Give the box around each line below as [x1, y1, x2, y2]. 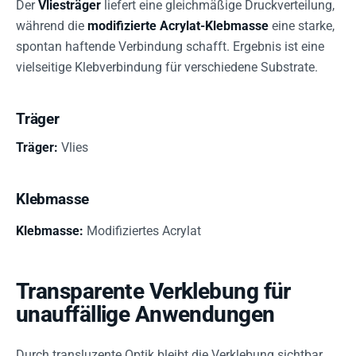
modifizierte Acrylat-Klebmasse [87, 18, 269, 33]
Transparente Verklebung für [16, 278, 291, 304]
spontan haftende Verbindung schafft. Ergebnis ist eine [16, 39, 324, 54]
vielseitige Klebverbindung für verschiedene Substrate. [16, 60, 318, 75]
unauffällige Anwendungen [16, 301, 275, 327]
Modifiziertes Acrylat [83, 223, 201, 238]
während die [16, 18, 87, 33]
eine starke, [269, 18, 335, 33]
